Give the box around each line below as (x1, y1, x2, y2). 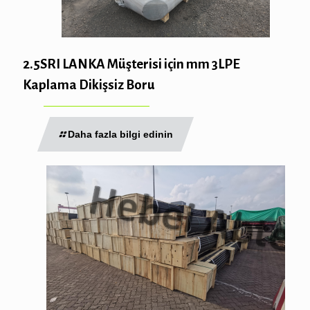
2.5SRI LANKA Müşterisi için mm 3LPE (23, 56, 240, 71)
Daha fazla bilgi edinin (68, 128, 173, 140)
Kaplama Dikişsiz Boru (23, 77, 155, 92)
